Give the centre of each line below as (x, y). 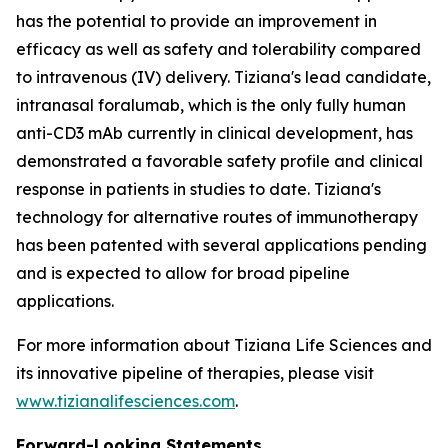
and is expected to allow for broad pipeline (183, 273)
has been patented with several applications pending (221, 245)
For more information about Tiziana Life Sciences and (224, 345)
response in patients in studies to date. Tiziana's (198, 189)
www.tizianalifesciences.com (125, 401)
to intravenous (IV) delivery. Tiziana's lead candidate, (223, 77)
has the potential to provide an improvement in (196, 21)
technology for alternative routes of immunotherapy (217, 217)
